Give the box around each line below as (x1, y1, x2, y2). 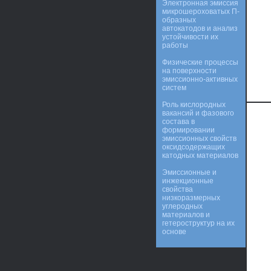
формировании (162, 126, 215, 134)
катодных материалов (162, 151, 238, 160)
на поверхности (162, 67, 217, 75)
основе (162, 227, 186, 236)
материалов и (162, 211, 210, 219)
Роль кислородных (162, 100, 226, 109)
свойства (162, 185, 193, 194)
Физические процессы (162, 58, 238, 67)
